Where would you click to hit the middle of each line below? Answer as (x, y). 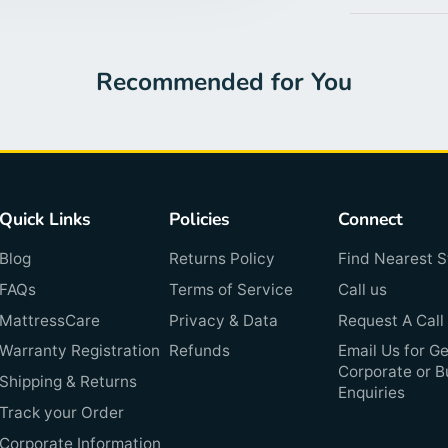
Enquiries (371, 393)
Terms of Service (230, 289)
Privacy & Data (223, 320)
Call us (362, 289)
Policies (199, 219)
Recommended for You (224, 82)
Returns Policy (221, 258)
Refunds (199, 351)
